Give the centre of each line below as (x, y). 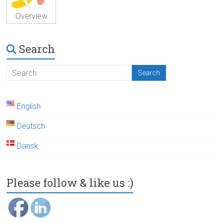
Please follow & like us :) (70, 183)
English (29, 107)
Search (37, 49)
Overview (31, 16)
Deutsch (31, 126)
